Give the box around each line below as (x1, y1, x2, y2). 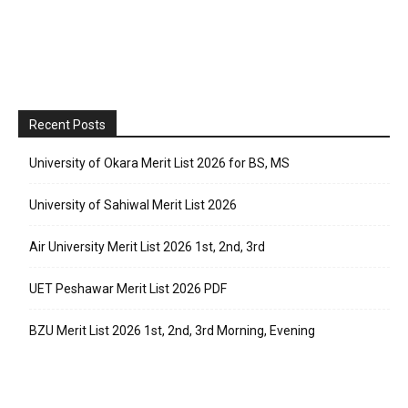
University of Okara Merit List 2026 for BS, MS (29, 155, 290, 170)
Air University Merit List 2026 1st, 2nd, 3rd (29, 239, 265, 254)
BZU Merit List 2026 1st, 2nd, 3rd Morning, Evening (29, 322, 315, 338)
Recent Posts (29, 117, 106, 132)
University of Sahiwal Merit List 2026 (29, 197, 237, 212)
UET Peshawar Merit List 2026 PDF (29, 280, 227, 296)
